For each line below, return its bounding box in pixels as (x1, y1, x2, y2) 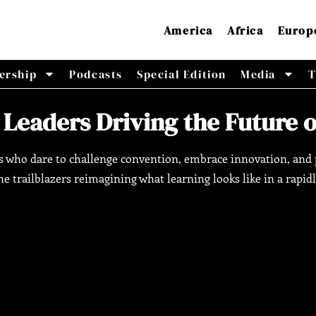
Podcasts (69, 66, 123, 83)
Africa (227, 22, 264, 38)
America (163, 22, 214, 38)
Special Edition (137, 66, 227, 83)
